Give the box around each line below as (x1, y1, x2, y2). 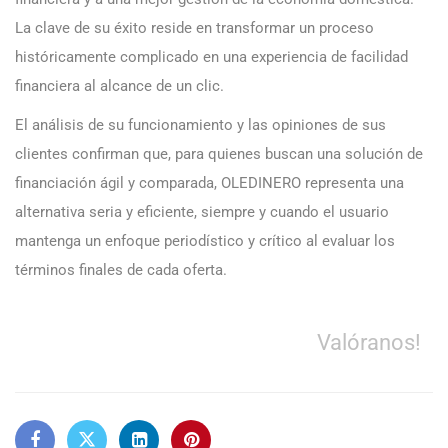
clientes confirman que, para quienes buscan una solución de (15, 145, 423, 164)
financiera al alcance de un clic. (15, 77, 224, 96)
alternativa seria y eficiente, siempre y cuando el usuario (15, 203, 389, 222)
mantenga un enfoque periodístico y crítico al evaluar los (15, 232, 395, 251)
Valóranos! (317, 329, 421, 356)
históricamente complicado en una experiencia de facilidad (15, 48, 408, 67)
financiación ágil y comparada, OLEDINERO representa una (15, 174, 404, 193)
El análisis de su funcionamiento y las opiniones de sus (15, 116, 386, 135)
